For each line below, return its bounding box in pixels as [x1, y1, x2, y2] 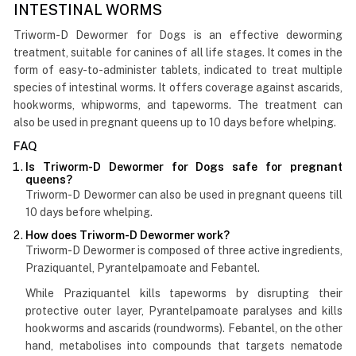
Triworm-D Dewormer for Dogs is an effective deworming [14, 28, 342, 41]
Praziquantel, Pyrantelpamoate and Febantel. [25, 261, 261, 274]
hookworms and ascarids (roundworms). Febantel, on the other [25, 321, 342, 335]
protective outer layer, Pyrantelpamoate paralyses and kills [25, 304, 342, 317]
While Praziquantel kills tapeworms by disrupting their [25, 286, 342, 300]
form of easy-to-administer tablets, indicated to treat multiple [14, 63, 342, 76]
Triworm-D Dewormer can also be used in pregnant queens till [25, 188, 342, 201]
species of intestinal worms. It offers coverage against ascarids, [14, 80, 342, 94]
